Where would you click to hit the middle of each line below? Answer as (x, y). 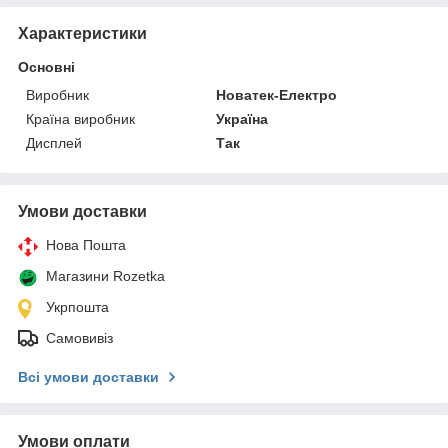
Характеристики (82, 33)
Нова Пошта (86, 244)
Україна (242, 118)
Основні (46, 66)
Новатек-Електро (277, 94)
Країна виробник (80, 118)
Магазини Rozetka (105, 275)
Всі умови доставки (88, 376)
